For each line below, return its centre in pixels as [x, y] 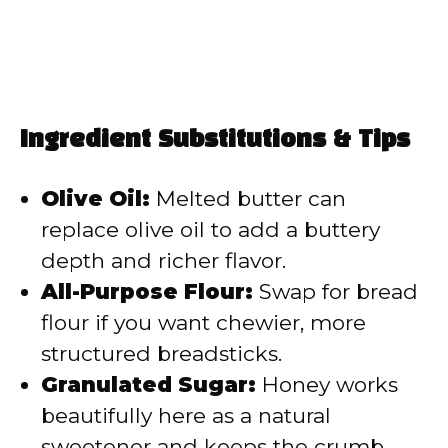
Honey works [327, 384]
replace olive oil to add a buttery [210, 229]
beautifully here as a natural [186, 415]
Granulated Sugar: [148, 384]
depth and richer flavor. [163, 260]
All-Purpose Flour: [147, 291]
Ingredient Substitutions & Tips [215, 140]
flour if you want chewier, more [203, 322]
